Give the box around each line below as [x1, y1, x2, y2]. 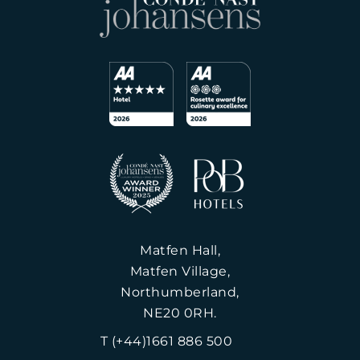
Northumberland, [121, 284, 239, 300]
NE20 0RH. [143, 305, 217, 321]
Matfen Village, [129, 263, 231, 279]
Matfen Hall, [140, 242, 220, 258]
